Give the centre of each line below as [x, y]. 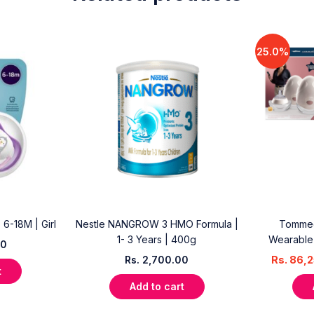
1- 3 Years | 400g [157, 239]
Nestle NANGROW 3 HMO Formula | [157, 224]
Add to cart [157, 286]
